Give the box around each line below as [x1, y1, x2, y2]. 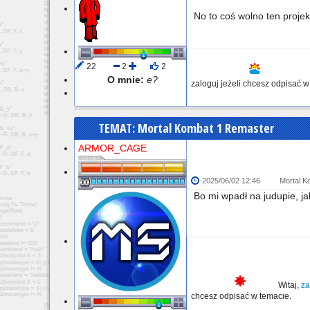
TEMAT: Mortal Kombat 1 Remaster [98, 120, 274, 136]
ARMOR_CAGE [78, 143, 147, 154]
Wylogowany [78, 89, 127, 98]
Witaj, [278, 280, 301, 290]
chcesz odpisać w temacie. [191, 291, 291, 301]
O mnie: [107, 74, 144, 85]
